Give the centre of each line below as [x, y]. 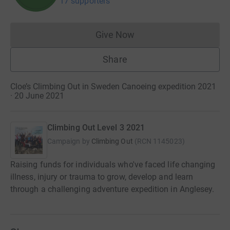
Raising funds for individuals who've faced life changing [113, 165]
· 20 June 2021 [37, 96]
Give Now [115, 35]
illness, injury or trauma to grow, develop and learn [102, 177]
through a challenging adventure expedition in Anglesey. [112, 189]
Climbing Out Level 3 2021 [96, 128]
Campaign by [69, 141]
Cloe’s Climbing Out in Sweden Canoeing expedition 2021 [113, 87]
